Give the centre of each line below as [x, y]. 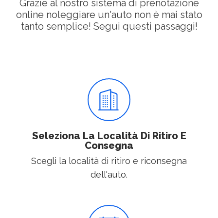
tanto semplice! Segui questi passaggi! [109, 27]
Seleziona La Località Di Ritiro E [109, 136]
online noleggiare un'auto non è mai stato [109, 15]
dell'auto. [109, 175]
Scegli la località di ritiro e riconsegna [109, 161]
